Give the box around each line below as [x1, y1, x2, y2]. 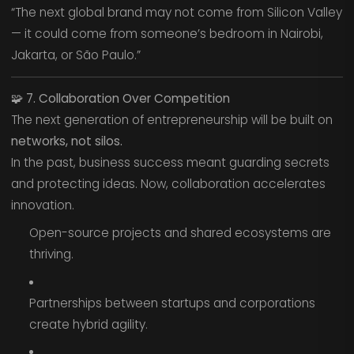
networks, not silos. [10, 133, 122, 150]
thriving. [28, 245, 73, 262]
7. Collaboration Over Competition [25, 90, 230, 107]
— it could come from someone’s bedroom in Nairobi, [10, 25, 323, 43]
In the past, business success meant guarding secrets [10, 154, 330, 171]
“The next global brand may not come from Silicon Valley [10, 4, 342, 21]
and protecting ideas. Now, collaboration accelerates [10, 175, 326, 193]
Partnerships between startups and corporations [28, 294, 315, 311]
